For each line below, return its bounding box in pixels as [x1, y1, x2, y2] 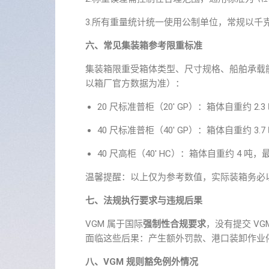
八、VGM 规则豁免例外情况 [85, 256, 198, 267]
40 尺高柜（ [97, 148, 145, 159]
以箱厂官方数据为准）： [85, 78, 184, 89]
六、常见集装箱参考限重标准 [85, 40, 202, 51]
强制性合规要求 [143, 219, 206, 229]
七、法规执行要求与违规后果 [85, 195, 202, 206]
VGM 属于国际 [85, 219, 143, 229]
